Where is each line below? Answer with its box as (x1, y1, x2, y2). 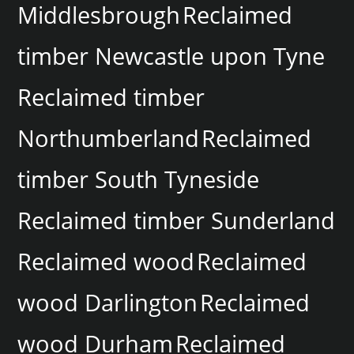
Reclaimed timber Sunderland (17, 204, 336, 236)
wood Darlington (17, 286, 198, 318)
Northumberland (17, 122, 200, 154)
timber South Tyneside (17, 163, 260, 195)
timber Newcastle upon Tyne (17, 40, 326, 72)
